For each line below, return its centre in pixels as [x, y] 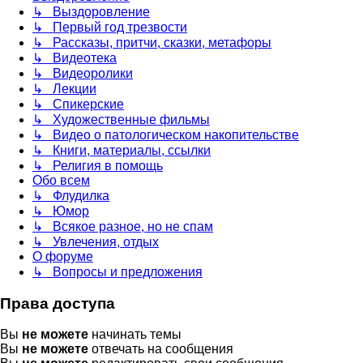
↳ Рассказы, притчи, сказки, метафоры [152, 42]
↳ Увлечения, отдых [96, 241]
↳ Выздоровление [91, 11]
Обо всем [61, 180]
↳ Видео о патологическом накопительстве [166, 135]
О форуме [63, 256]
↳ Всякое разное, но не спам [123, 226]
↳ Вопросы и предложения [117, 271]
